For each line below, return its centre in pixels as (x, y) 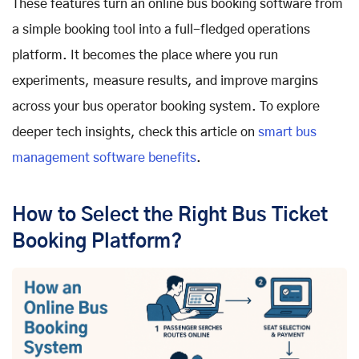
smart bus (286, 133)
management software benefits (104, 158)
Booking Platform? (97, 242)
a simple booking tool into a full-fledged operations (161, 30)
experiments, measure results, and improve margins (165, 81)
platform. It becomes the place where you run (145, 56)
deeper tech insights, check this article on (133, 133)
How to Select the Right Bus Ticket (170, 216)
